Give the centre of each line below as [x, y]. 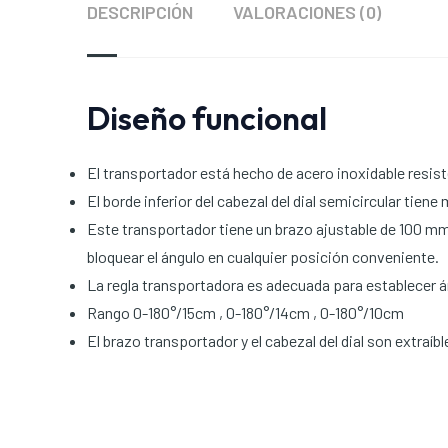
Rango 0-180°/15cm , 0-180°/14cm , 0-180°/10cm [245, 313]
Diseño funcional [207, 118]
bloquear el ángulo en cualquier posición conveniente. [263, 257]
